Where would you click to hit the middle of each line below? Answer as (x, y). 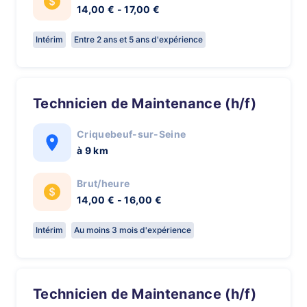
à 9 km (93, 150)
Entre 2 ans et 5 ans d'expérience (138, 39)
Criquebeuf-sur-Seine (132, 134)
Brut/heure (103, 183)
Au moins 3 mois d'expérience (133, 230)
